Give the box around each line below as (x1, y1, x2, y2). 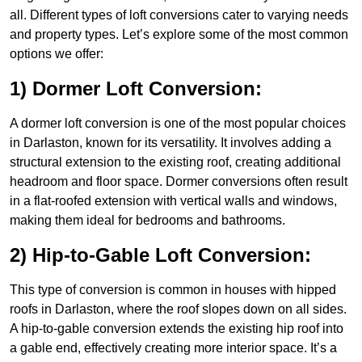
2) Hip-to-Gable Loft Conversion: (10, 244, 311, 267)
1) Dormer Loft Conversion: (10, 78, 262, 100)
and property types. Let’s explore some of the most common (10, 27, 348, 42)
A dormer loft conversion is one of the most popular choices (10, 116, 346, 131)
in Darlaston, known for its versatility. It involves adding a (10, 136, 331, 150)
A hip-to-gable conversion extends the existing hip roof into (10, 322, 343, 336)
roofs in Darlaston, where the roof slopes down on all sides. (10, 302, 347, 317)
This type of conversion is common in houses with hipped (10, 283, 336, 297)
